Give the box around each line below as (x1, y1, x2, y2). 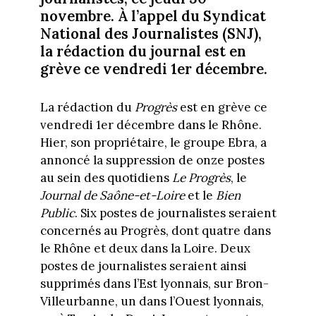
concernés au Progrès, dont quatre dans (39, 223, 271, 239)
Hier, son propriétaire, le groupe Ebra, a (39, 135, 267, 151)
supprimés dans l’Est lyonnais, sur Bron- (39, 276, 269, 292)
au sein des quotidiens (39, 170, 169, 186)
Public (39, 205, 75, 221)
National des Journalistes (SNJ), (39, 23, 262, 43)
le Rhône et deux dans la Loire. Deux (39, 241, 250, 257)
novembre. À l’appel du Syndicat (39, 6, 266, 25)
